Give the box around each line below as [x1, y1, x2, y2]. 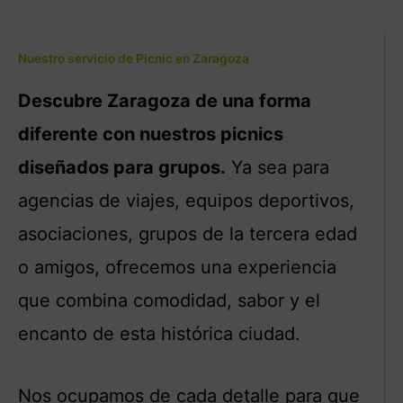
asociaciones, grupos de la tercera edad [18, 222, 357, 245]
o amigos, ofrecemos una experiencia [18, 255, 336, 278]
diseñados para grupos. [18, 156, 226, 178]
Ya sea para [226, 156, 329, 178]
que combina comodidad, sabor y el [18, 289, 320, 311]
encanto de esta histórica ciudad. [18, 322, 300, 345]
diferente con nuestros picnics [18, 122, 283, 145]
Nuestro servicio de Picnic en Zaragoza [18, 50, 249, 66]
